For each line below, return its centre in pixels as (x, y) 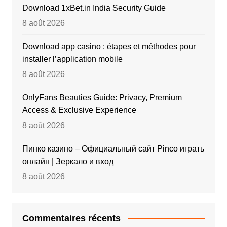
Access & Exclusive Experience (79, 110)
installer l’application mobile (72, 59)
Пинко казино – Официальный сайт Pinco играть (113, 148)
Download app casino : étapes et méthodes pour (109, 46)
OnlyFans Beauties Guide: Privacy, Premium (102, 97)
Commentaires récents (71, 218)
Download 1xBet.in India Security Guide (94, 8)
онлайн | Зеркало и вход (68, 161)
